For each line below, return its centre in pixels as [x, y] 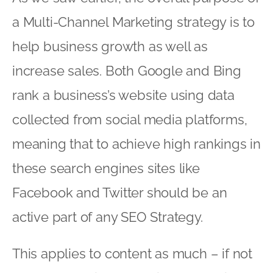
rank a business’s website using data [123, 95]
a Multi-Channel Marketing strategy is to [133, 22]
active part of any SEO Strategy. [108, 217]
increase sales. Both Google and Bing [127, 70]
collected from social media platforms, [130, 119]
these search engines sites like [106, 168]
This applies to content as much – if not [132, 253]
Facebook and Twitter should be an [120, 192]
